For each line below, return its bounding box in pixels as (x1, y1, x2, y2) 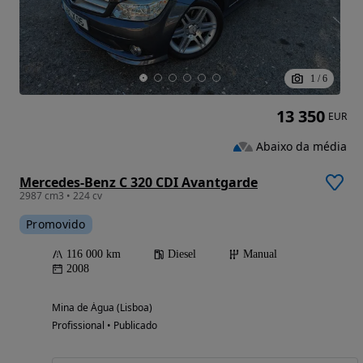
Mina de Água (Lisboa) (52, 301, 152, 315)
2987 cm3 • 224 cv (19, 189, 102, 203)
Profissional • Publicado (52, 318, 157, 333)
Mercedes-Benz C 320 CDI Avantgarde (19, 173, 258, 192)
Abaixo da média (256, 138, 347, 154)
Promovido (26, 216, 86, 233)
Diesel (168, 248, 196, 261)
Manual (243, 248, 277, 261)
